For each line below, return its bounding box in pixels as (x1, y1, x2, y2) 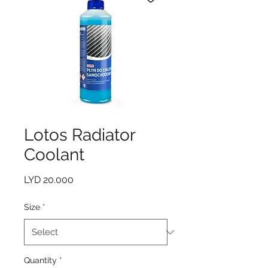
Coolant (24, 145, 84, 165)
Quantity (24, 255, 57, 266)
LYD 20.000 (24, 174, 74, 186)
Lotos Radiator (24, 125, 135, 145)
